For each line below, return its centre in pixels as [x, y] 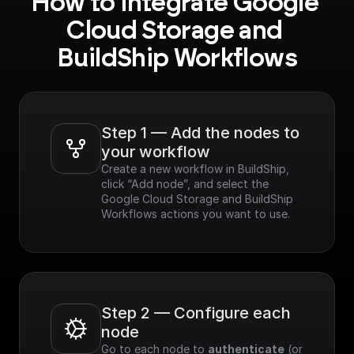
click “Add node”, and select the [185, 184]
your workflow [156, 152]
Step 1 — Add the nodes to [200, 133]
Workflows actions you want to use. [196, 214]
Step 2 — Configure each [196, 313]
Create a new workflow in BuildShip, [195, 169]
